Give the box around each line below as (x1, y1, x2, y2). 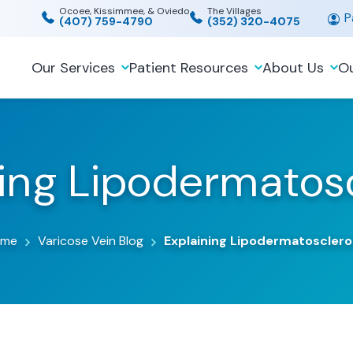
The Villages (207, 4, 262, 17)
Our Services (32, 58, 115, 77)
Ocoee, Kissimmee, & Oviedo (59, 4, 190, 17)
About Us (262, 58, 324, 77)
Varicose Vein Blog (37, 232, 143, 249)
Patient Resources (129, 58, 248, 77)
